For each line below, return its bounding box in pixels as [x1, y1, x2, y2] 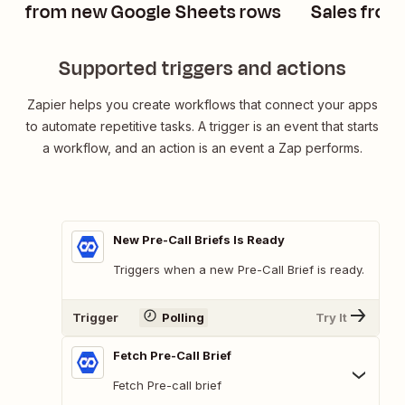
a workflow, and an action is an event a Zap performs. [42, 139, 363, 155]
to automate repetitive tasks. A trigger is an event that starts [26, 118, 379, 134]
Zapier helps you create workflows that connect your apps [27, 96, 378, 112]
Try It [316, 310, 347, 325]
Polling [161, 310, 204, 325]
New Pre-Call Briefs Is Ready [113, 231, 285, 247]
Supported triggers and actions [59, 53, 346, 83]
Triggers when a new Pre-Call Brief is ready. [113, 261, 364, 277]
